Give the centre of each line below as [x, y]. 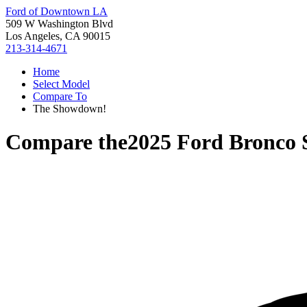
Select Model [61, 84]
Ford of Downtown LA [57, 11]
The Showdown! [70, 109]
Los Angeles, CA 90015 [58, 36]
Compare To [60, 96]
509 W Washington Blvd [59, 24]
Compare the [66, 142]
